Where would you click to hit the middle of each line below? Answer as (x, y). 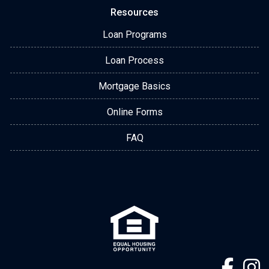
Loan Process (134, 60)
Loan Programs (134, 34)
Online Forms (134, 112)
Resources (134, 12)
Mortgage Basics (134, 86)
